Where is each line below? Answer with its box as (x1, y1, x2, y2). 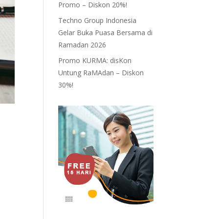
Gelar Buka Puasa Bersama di (58, 28, 153, 37)
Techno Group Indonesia (58, 16, 137, 25)
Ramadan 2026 (58, 40, 107, 49)
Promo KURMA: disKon (58, 56, 132, 65)
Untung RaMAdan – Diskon (58, 68, 144, 77)
